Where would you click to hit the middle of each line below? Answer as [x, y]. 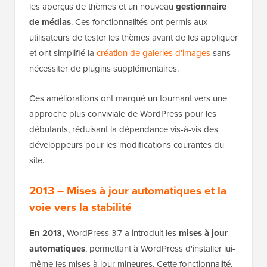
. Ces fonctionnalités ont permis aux [139, 22]
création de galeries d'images [153, 53]
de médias [50, 22]
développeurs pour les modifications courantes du [127, 145]
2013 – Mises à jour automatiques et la [128, 190]
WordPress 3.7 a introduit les [122, 233]
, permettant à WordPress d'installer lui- [160, 248]
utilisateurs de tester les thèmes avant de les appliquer [133, 37]
